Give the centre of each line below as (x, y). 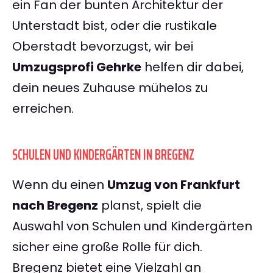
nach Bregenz (55, 206)
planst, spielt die (150, 206)
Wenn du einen (60, 185)
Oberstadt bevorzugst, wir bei (103, 47)
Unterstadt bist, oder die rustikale (115, 26)
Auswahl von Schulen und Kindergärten (132, 226)
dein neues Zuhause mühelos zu (110, 88)
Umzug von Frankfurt (174, 185)
